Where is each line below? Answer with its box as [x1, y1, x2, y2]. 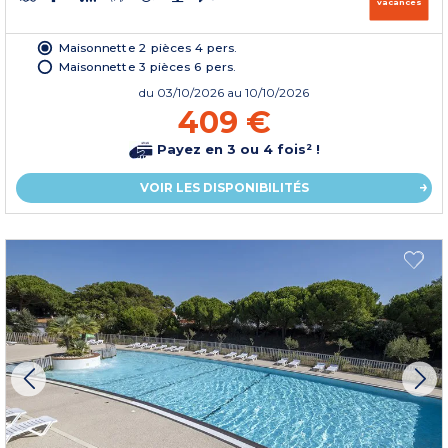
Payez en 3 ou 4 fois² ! [152, 140, 320, 157]
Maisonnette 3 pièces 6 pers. [59, 58, 236, 74]
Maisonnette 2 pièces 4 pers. [59, 39, 237, 55]
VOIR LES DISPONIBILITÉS [139, 180, 309, 196]
